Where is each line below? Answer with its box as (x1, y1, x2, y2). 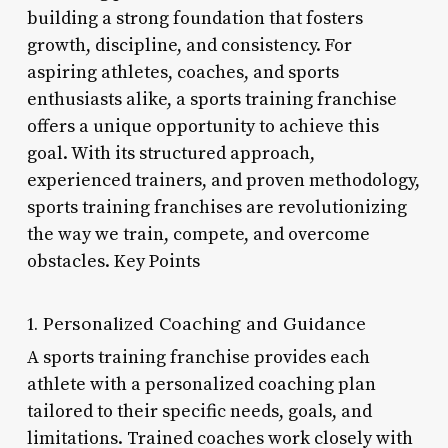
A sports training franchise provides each (26, 345, 370, 369)
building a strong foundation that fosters (26, 6, 363, 30)
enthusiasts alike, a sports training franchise (26, 87, 397, 111)
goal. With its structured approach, (26, 141, 315, 165)
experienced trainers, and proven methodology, (26, 168, 420, 192)
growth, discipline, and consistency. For (26, 33, 352, 57)
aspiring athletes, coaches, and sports (26, 60, 339, 84)
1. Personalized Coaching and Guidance (26, 311, 366, 335)
